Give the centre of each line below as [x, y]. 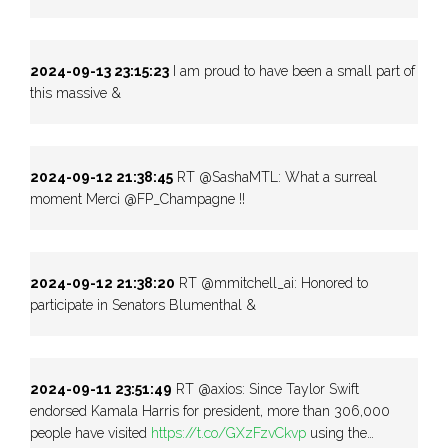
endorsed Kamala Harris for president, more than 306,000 [210, 410]
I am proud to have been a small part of [292, 70]
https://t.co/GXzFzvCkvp [228, 432]
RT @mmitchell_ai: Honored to [271, 282]
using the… [340, 432]
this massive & [75, 92]
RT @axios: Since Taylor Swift [265, 388]
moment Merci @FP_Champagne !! [137, 198]
